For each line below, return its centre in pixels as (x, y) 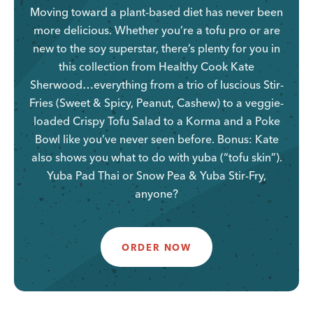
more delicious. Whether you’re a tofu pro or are (156, 30)
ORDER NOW (156, 247)
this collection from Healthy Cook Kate (156, 66)
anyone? (156, 193)
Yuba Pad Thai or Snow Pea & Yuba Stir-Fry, (156, 175)
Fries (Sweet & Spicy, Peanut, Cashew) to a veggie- (156, 102)
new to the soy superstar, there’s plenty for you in (156, 48)
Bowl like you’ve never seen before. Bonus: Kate (156, 139)
